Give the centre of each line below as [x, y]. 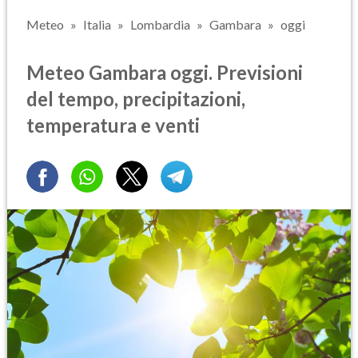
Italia [97, 24]
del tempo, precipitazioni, [136, 98]
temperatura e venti [113, 125]
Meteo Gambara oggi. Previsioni [165, 72]
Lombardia [160, 24]
